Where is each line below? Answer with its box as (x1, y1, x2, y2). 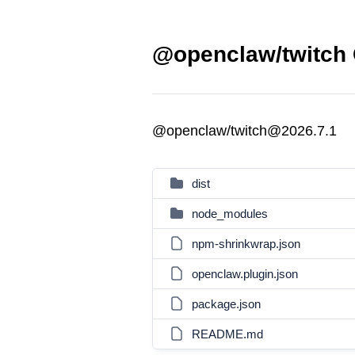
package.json (192, 297, 261, 311)
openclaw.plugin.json (192, 267, 298, 281)
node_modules (192, 207, 268, 220)
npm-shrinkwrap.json (192, 237, 300, 250)
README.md (192, 327, 263, 341)
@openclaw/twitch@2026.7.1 (152, 123, 337, 139)
